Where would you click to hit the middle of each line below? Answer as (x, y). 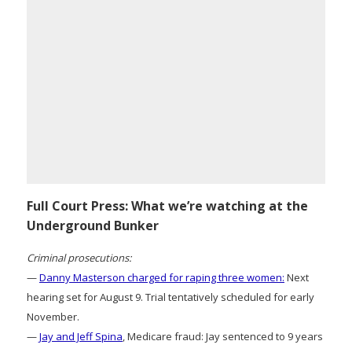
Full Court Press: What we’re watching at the (167, 205)
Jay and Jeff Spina (81, 336)
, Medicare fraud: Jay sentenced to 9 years (223, 336)
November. (53, 316)
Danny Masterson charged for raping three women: (162, 277)
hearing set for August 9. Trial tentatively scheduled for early (170, 297)
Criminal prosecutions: (79, 257)
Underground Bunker (93, 225)
